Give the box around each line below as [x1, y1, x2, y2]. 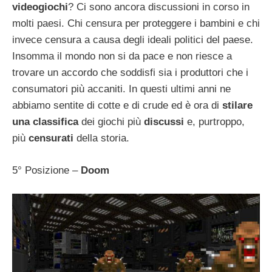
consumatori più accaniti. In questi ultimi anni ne [12, 83, 231, 95]
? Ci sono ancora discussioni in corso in [68, 1, 250, 13]
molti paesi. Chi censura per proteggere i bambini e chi [12, 18, 260, 30]
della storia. [73, 132, 129, 144]
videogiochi [12, 1, 68, 13]
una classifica [12, 116, 78, 128]
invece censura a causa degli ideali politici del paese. [12, 34, 253, 46]
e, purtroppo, [184, 116, 245, 128]
